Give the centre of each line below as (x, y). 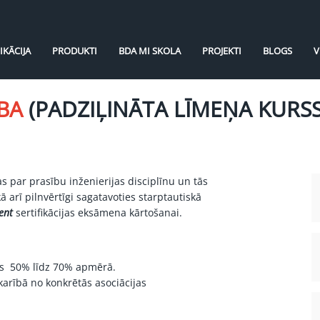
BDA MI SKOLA (149, 51)
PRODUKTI (74, 51)
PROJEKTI (221, 51)
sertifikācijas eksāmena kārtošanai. (97, 212)
